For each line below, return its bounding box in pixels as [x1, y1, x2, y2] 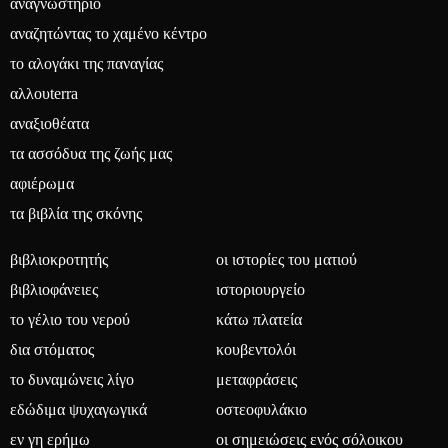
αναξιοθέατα [10, 115, 89, 132]
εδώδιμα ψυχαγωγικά [10, 401, 147, 418]
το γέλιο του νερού [10, 311, 130, 328]
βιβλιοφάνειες [10, 281, 98, 298]
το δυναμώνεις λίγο [10, 371, 134, 388]
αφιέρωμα [10, 175, 74, 192]
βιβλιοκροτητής [10, 251, 108, 268]
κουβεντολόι [216, 341, 296, 358]
